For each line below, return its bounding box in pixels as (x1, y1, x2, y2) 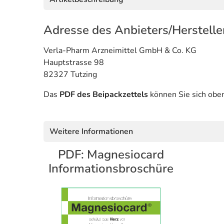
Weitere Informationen (49, 126, 133, 137)
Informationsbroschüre (48, 160, 173, 177)
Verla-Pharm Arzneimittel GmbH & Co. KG (43, 45, 196, 56)
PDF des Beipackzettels (59, 89, 148, 100)
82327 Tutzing (43, 69, 97, 80)
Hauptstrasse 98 (43, 57, 104, 68)
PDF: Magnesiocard (58, 146, 164, 163)
